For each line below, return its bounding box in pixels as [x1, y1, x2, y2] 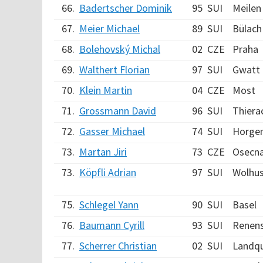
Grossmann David [79, 104, 156, 117]
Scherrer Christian [79, 239, 157, 252]
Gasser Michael [79, 124, 145, 138]
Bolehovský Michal [79, 42, 160, 56]
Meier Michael [79, 22, 140, 35]
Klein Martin [79, 83, 132, 97]
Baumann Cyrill [79, 218, 144, 232]
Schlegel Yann [79, 198, 139, 211]
